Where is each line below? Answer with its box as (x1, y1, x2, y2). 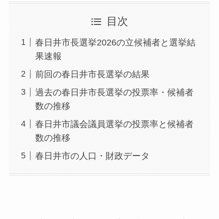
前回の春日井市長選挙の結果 (35, 69, 150, 79)
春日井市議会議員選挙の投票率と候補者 (35, 119, 194, 129)
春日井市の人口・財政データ (35, 151, 150, 161)
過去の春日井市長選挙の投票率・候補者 (35, 87, 194, 97)
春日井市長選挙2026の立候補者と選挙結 (35, 37, 196, 47)
